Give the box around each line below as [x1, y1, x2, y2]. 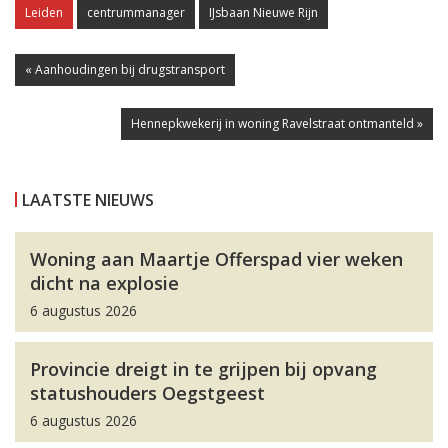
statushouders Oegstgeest [30, 381, 265, 406]
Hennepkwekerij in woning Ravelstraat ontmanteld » [131, 115, 423, 133]
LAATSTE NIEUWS [22, 189, 154, 212]
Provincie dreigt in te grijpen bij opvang [30, 357, 377, 382]
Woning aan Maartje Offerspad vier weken [30, 247, 403, 272]
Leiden [25, 4, 63, 22]
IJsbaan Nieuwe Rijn [209, 4, 318, 22]
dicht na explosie [30, 271, 179, 296]
